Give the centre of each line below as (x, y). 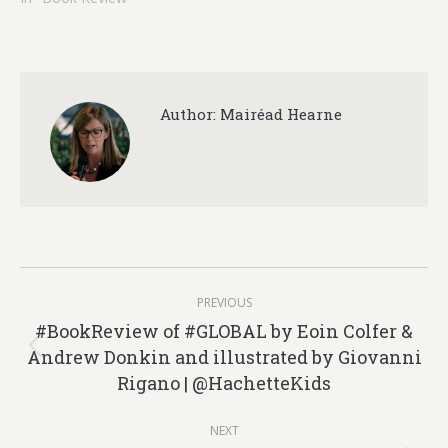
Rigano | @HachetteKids (224, 383)
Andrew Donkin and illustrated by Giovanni (224, 357)
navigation (109, 332)
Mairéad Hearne (279, 114)
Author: (188, 114)
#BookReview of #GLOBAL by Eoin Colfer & (224, 331)
